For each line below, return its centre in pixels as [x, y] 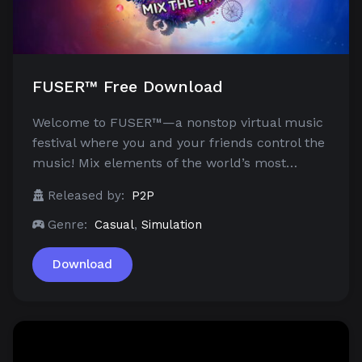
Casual [114, 224]
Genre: [67, 224]
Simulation [172, 224]
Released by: [86, 195]
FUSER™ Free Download [128, 86]
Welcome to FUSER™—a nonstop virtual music [178, 122]
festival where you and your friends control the [179, 142]
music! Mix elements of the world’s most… [165, 162]
